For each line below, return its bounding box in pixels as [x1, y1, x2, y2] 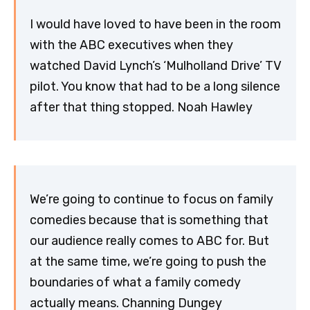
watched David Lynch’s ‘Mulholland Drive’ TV [30, 57, 282, 73]
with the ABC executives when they [30, 37, 233, 53]
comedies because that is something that [30, 212, 268, 228]
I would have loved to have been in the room [30, 16, 281, 32]
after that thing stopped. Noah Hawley [30, 99, 253, 115]
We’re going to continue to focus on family [30, 191, 273, 207]
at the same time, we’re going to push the [30, 253, 266, 269]
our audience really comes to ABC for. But [30, 232, 269, 248]
